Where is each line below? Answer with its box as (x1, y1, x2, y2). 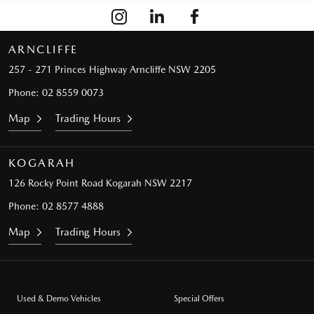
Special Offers (174, 294, 224, 304)
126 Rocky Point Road (8, 177, 103, 189)
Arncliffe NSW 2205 (130, 64, 216, 76)
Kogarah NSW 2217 (106, 177, 192, 189)
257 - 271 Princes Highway (8, 64, 127, 76)
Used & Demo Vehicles (17, 294, 101, 304)
